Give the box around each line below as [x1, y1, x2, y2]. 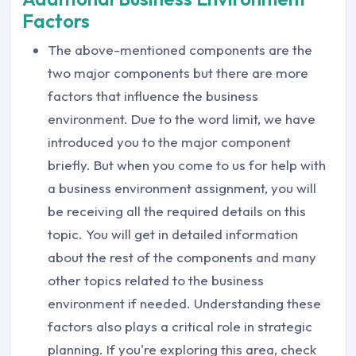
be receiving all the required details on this [48, 203, 306, 220]
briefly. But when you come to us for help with [48, 157, 326, 174]
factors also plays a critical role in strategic [48, 318, 312, 335]
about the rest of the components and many [48, 249, 316, 266]
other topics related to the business [48, 272, 264, 289]
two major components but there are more [48, 64, 308, 82]
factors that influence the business [48, 87, 258, 105]
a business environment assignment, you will [48, 180, 316, 197]
